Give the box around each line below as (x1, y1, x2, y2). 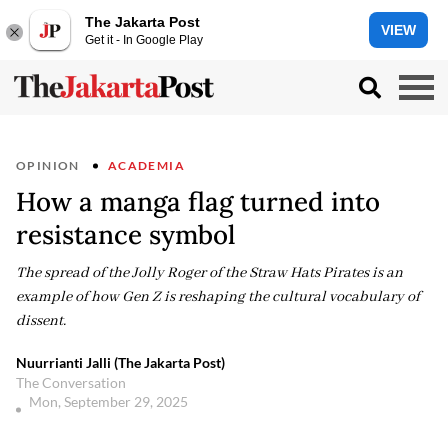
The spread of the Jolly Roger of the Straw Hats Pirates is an (16, 264, 403, 282)
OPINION (16, 158, 80, 173)
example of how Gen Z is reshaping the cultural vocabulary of (16, 288, 420, 306)
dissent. (16, 312, 66, 330)
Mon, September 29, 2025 (29, 393, 191, 410)
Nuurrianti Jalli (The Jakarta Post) (16, 354, 225, 371)
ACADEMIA (107, 158, 186, 173)
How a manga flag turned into (16, 185, 380, 218)
